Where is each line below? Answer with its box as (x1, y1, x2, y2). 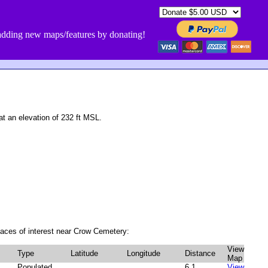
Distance (185, 249, 215, 258)
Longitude (127, 249, 160, 258)
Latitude (71, 249, 98, 258)
